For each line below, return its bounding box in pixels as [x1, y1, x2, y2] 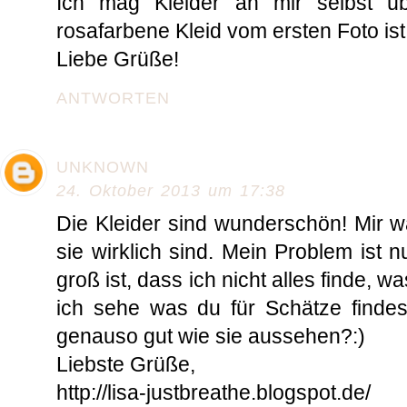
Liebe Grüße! [56, 47, 179, 72]
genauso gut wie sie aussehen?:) [56, 324, 365, 349]
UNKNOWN [56, 158, 149, 177]
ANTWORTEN [56, 89, 170, 108]
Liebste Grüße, [56, 352, 195, 377]
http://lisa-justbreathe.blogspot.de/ [56, 381, 371, 405]
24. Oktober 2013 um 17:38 [56, 182, 285, 201]
